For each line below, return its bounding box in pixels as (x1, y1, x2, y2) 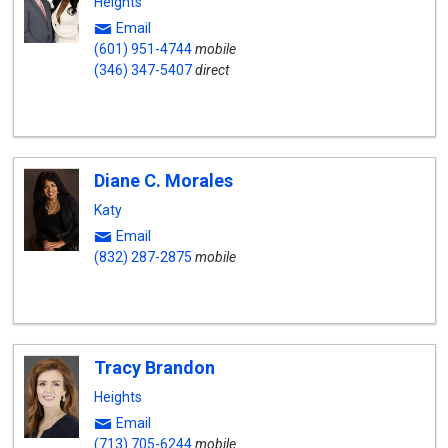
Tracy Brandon (93, 357, 215, 378)
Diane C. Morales (93, 170, 233, 191)
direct (191, 62, 232, 78)
